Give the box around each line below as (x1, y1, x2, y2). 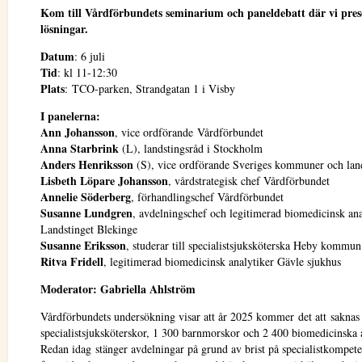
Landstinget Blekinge (40, 221, 137, 237)
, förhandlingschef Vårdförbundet (131, 189, 284, 204)
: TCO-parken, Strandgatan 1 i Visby (65, 81, 235, 96)
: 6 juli (74, 48, 105, 64)
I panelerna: (40, 107, 104, 124)
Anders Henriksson (40, 156, 133, 173)
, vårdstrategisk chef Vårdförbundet (168, 173, 330, 188)
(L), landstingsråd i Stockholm (119, 141, 263, 156)
